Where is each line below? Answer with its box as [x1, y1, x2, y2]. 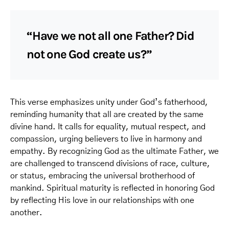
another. [10, 208, 42, 217]
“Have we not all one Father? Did [27, 28, 194, 43]
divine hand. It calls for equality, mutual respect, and [10, 122, 205, 131]
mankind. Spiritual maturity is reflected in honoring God [10, 184, 215, 192]
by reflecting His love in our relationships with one [10, 196, 194, 204]
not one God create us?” [27, 47, 152, 61]
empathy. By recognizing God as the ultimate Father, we [10, 147, 219, 155]
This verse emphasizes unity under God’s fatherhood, [10, 98, 208, 106]
